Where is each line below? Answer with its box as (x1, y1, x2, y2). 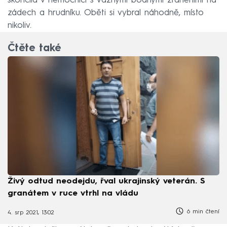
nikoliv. (8, 21, 31, 30)
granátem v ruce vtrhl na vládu (8, 190, 138, 198)
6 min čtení (184, 209, 219, 215)
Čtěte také (8, 44, 61, 54)
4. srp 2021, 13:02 (8, 209, 54, 216)
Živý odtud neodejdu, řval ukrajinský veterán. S (8, 177, 205, 186)
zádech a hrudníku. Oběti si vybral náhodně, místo (8, 9, 204, 18)
